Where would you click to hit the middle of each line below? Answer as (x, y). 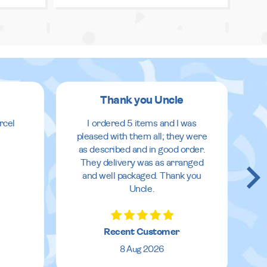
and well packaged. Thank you (142, 176)
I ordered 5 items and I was (142, 123)
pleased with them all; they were (142, 136)
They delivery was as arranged (142, 162)
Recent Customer (142, 232)
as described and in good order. (142, 149)
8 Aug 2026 (142, 249)
